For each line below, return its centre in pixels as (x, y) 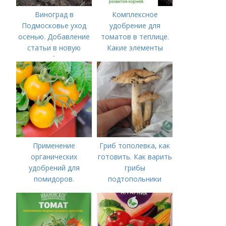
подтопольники (135, 179)
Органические (54, 190)
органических (54, 157)
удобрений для (54, 168)
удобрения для (54, 201)
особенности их (135, 70)
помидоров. (54, 179)
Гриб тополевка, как (135, 146)
